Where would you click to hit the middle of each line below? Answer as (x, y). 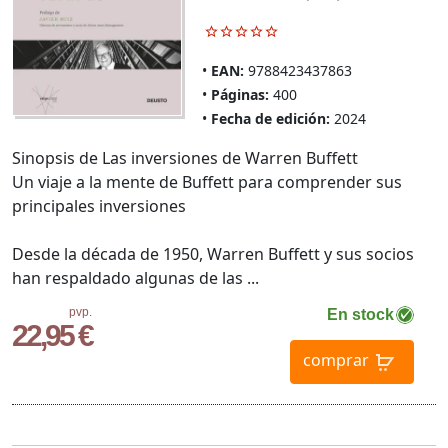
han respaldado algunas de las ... (135, 278)
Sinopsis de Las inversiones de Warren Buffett (185, 158)
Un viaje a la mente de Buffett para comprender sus (207, 182)
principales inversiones (99, 206)
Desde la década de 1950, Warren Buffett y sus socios (213, 254)
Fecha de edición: (270, 119)
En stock (360, 315)
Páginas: (239, 95)
